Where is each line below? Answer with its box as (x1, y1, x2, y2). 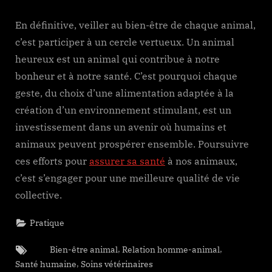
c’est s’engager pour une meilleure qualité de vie (15, 171, 240, 184)
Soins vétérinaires (81, 259, 153, 270)
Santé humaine (15, 259, 76, 270)
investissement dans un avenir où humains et (15, 120, 226, 133)
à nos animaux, (165, 154, 237, 167)
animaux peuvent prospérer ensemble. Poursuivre (15, 137, 249, 150)
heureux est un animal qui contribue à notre (15, 52, 220, 65)
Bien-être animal (50, 244, 118, 256)
